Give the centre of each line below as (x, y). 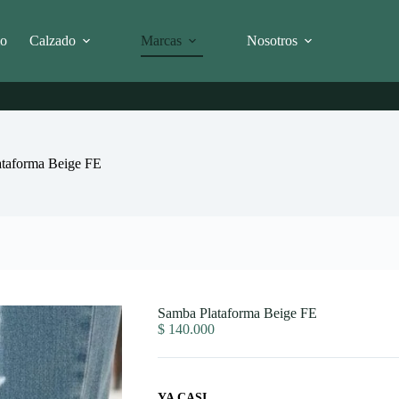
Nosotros (272, 40)
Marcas (161, 40)
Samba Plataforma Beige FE (237, 313)
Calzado (52, 40)
